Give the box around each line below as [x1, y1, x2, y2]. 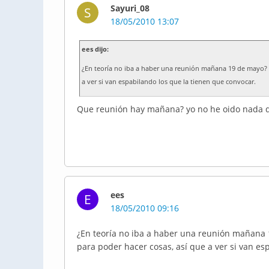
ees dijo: [82, 45, 109, 53]
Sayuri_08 [110, 2, 150, 14]
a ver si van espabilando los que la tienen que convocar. [82, 77, 256, 86]
